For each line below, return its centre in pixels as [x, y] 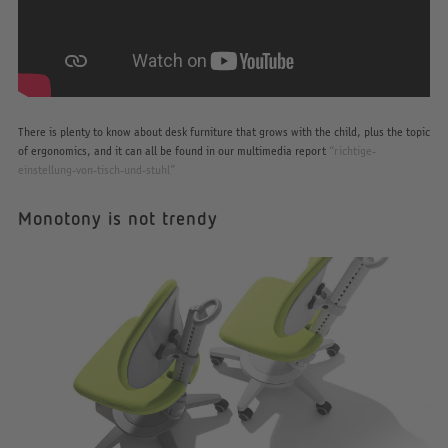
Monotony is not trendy [117, 218]
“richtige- [352, 150]
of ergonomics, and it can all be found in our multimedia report [173, 150]
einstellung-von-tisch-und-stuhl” [96, 169]
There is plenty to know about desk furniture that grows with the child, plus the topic [223, 131]
